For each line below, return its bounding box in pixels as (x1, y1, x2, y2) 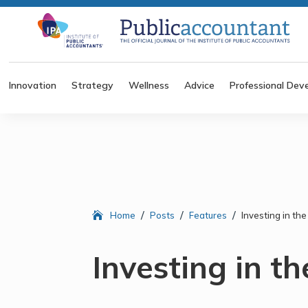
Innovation (9, 78, 57, 91)
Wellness (129, 78, 170, 91)
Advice (184, 78, 215, 91)
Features (189, 210, 228, 221)
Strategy (71, 78, 114, 91)
